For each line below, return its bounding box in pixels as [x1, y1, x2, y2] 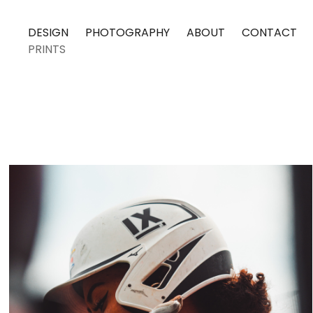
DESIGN [28, 24, 69, 43]
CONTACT [242, 24, 298, 43]
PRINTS [28, 41, 66, 59]
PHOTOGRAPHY [85, 24, 170, 43]
